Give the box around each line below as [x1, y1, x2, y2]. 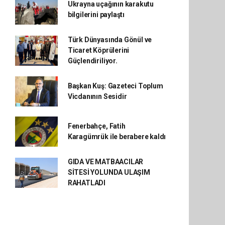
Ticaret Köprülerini [67, 46, 130, 54]
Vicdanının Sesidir [67, 92, 127, 100]
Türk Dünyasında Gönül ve [67, 36, 152, 44]
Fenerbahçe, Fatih [67, 122, 126, 130]
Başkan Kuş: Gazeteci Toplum [67, 82, 163, 90]
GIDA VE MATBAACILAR [67, 158, 144, 166]
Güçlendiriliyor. [67, 57, 118, 65]
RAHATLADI [67, 179, 106, 187]
